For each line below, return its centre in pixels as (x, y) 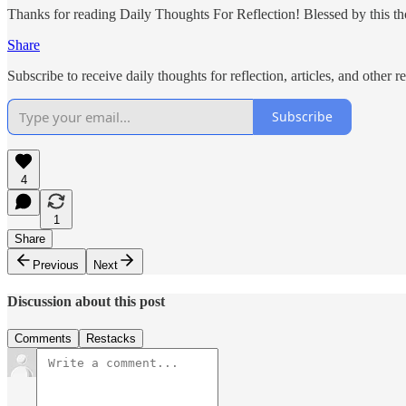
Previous (56, 265)
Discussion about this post (86, 301)
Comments (43, 339)
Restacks (111, 339)
